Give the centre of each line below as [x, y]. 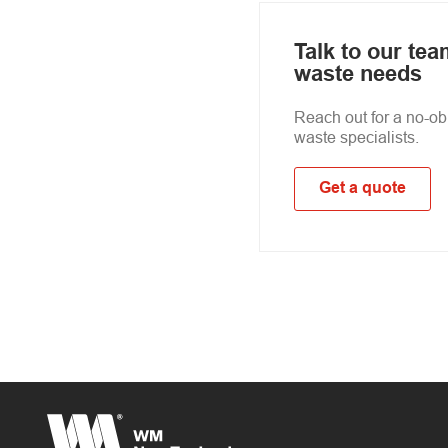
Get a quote [363, 188]
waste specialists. [357, 137]
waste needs [358, 75]
